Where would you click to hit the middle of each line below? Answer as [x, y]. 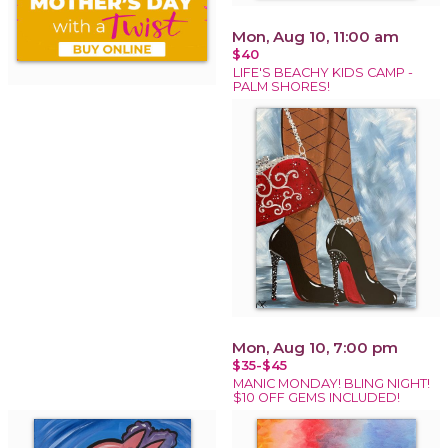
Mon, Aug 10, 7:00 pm [315, 347]
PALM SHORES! [281, 86]
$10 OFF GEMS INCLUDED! [316, 397]
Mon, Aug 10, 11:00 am [315, 36]
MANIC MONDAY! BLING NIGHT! [331, 383]
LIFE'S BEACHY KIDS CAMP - [323, 72]
